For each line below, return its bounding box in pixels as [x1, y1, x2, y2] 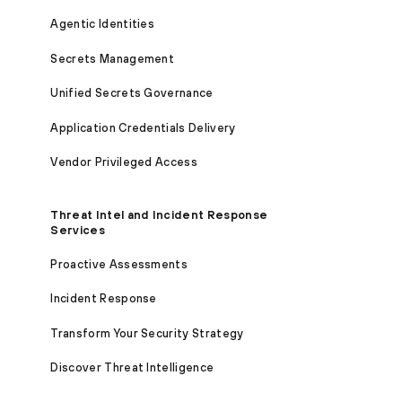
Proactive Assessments [50, 257, 188, 271]
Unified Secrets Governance [50, 86, 214, 100]
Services [50, 223, 105, 237]
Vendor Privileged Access [50, 155, 198, 170]
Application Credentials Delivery [50, 120, 236, 135]
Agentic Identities [50, 17, 155, 31]
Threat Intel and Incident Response [50, 207, 268, 222]
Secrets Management [50, 51, 175, 66]
